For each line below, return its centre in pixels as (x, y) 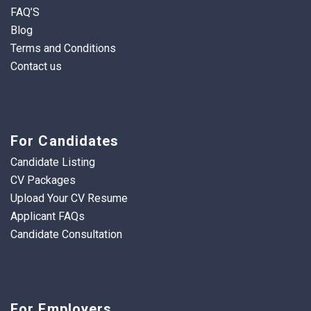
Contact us (36, 67)
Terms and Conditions (63, 49)
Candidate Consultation (66, 235)
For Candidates (65, 141)
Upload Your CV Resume (69, 199)
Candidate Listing (53, 162)
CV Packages (43, 180)
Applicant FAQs (48, 217)
